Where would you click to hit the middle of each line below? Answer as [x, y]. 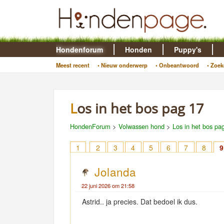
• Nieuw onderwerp [122, 65]
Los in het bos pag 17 [140, 108]
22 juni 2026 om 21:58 [108, 185]
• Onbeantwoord [177, 65]
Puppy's [187, 49]
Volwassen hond [141, 126]
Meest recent [72, 65]
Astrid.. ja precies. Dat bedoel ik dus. [141, 201]
